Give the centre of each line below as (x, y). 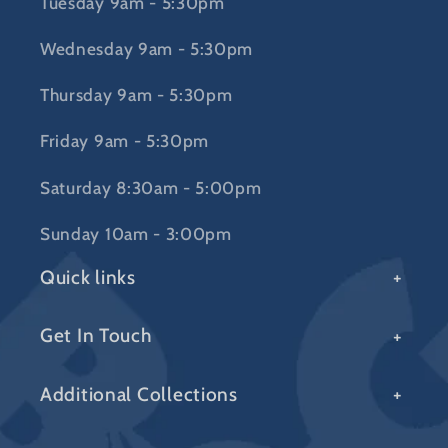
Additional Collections (139, 394)
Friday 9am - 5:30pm (125, 141)
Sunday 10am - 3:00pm (136, 233)
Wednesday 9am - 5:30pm (147, 48)
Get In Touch (96, 335)
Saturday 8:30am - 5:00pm (151, 187)
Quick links (88, 277)
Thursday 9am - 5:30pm (136, 95)
